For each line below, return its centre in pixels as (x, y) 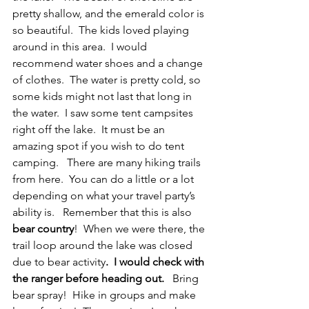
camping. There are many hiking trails (108, 162)
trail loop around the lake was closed (104, 245)
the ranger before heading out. (90, 278)
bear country (43, 228)
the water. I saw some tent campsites (104, 112)
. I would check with (156, 261)
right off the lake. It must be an (90, 129)
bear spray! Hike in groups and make (106, 295)
